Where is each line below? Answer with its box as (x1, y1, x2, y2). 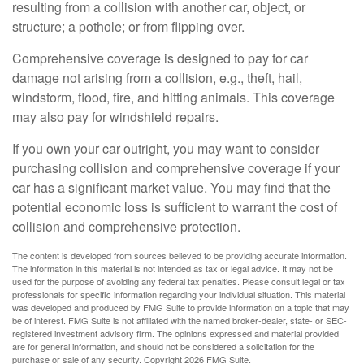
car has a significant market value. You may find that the (12, 178, 331, 197)
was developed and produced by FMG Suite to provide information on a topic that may (12, 301, 349, 314)
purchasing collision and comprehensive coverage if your (12, 158, 340, 177)
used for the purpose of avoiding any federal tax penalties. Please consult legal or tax (12, 275, 345, 288)
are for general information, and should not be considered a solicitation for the (12, 340, 314, 353)
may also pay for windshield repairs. (12, 107, 219, 126)
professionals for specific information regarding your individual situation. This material (12, 288, 345, 301)
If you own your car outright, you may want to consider (12, 139, 319, 158)
